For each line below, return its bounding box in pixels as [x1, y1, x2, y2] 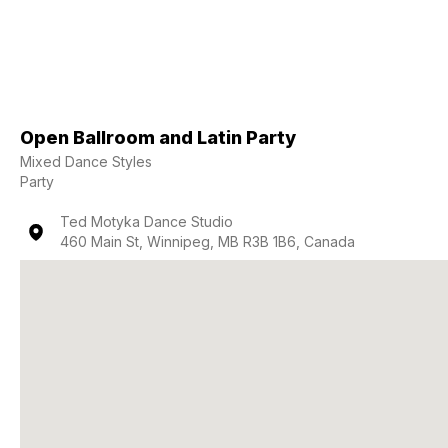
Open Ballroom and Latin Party [20, 127, 296, 148]
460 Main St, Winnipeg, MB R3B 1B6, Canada [60, 233, 355, 250]
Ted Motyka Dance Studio [60, 213, 233, 230]
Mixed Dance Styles [20, 153, 152, 170]
